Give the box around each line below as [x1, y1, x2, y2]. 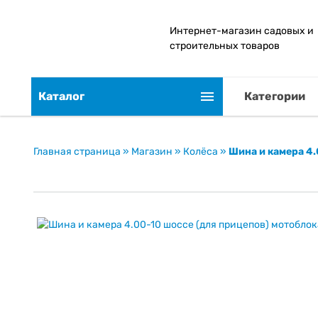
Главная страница [33, 146, 121, 158]
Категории [243, 89, 305, 103]
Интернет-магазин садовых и [169, 25, 314, 37]
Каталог [38, 89, 84, 103]
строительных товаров [169, 40, 280, 52]
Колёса [183, 146, 218, 158]
